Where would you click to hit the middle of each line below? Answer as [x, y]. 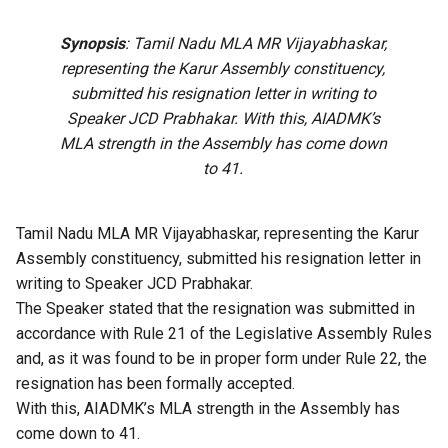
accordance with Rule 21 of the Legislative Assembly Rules [224, 333]
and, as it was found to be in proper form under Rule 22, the [221, 358]
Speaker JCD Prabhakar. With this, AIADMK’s [223, 118]
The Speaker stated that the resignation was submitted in [215, 308]
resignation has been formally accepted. [155, 383]
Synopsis [92, 43]
